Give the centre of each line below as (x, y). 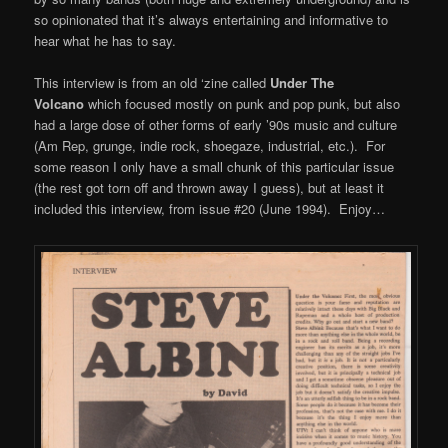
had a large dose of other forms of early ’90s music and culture (216, 124)
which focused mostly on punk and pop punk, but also (244, 103)
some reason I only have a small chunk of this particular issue (214, 166)
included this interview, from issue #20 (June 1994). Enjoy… (210, 208)
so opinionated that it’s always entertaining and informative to (211, 19)
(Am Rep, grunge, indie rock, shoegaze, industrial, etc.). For (210, 145)
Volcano (61, 103)
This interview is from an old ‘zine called (152, 82)
